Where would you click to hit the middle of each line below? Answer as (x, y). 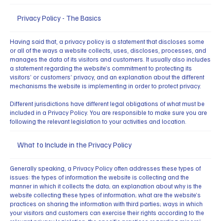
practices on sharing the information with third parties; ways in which (106, 204)
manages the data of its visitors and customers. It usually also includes (110, 59)
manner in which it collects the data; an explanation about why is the (106, 186)
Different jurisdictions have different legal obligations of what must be (107, 104)
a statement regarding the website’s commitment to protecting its (101, 68)
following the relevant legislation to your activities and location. (98, 122)
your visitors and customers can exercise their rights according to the (107, 213)
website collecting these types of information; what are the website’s (105, 195)
